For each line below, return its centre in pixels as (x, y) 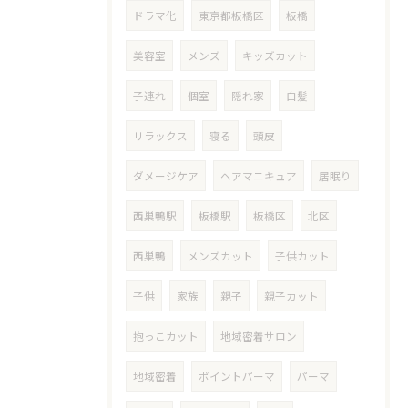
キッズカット (275, 56)
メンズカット (220, 256)
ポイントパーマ (237, 376)
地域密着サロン (259, 336)
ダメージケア (166, 176)
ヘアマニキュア (259, 176)
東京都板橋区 (231, 15)
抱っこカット (166, 336)
